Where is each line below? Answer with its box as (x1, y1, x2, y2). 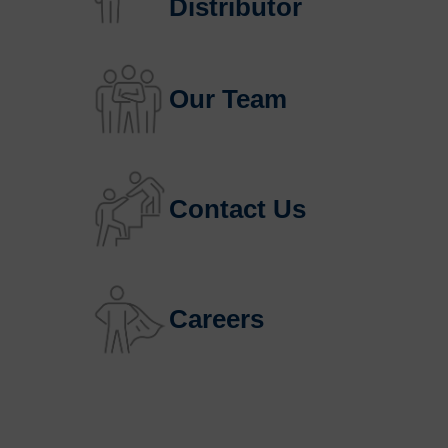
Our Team (169, 83, 288, 114)
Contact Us (169, 193, 307, 224)
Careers (169, 303, 265, 334)
